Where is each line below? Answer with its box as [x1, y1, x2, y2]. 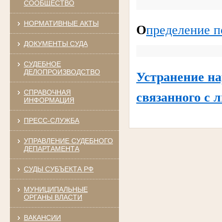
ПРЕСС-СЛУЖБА [23, 116, 79, 124]
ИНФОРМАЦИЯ [23, 96, 74, 104]
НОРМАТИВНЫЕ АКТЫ [23, 19, 99, 27]
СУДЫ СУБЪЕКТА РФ [23, 165, 94, 173]
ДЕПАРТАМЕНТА [23, 144, 79, 153]
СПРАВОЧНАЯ [23, 88, 71, 96]
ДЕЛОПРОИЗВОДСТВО [23, 67, 100, 76]
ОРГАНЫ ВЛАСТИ [23, 193, 82, 201]
